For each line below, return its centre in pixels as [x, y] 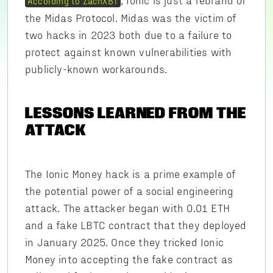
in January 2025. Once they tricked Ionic [125, 242]
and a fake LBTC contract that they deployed [136, 225]
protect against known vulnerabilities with [129, 51]
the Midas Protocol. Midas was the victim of [131, 17]
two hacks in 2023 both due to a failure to [129, 34]
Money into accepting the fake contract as [129, 259]
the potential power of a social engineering [129, 190]
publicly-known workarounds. [96, 69]
